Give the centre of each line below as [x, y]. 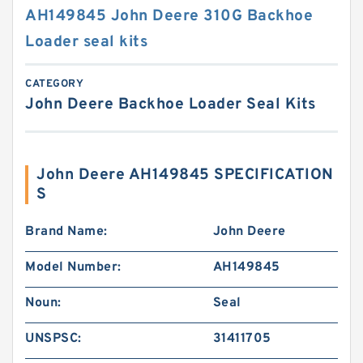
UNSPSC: [53, 339]
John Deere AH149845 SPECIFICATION [185, 175]
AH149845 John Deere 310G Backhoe [169, 16]
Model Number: [73, 267]
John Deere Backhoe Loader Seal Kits [171, 105]
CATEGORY [54, 84]
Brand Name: [66, 232]
